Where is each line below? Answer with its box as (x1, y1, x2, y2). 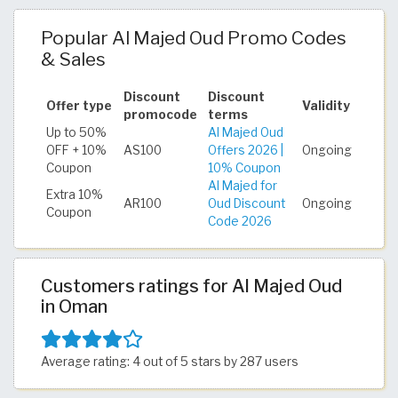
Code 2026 (208, 214, 272, 229)
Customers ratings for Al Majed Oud (41, 275, 342, 298)
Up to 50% (46, 125, 107, 140)
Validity (302, 99, 350, 114)
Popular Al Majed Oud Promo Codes (41, 27, 346, 50)
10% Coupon (208, 161, 281, 176)
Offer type (46, 99, 112, 114)
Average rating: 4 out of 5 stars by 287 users (41, 354, 298, 370)
